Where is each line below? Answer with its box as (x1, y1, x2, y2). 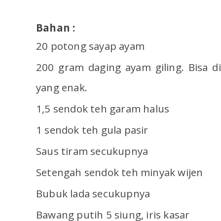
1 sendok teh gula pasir (36, 123, 148, 137)
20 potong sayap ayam (36, 39, 145, 53)
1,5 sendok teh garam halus (36, 102, 170, 116)
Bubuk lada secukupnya (36, 186, 150, 201)
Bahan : (36, 21, 75, 35)
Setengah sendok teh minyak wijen (36, 165, 203, 180)
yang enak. (36, 80, 87, 95)
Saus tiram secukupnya (36, 144, 148, 158)
